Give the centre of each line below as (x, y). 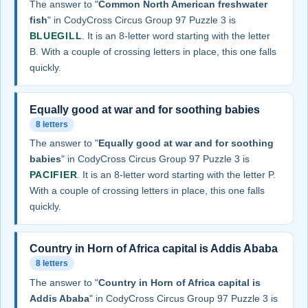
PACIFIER (53, 175)
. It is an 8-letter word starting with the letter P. (177, 175)
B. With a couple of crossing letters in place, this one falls (153, 52)
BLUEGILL (56, 36)
